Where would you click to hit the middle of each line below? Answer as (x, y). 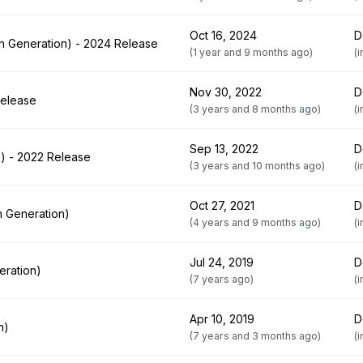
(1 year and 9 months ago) (251, 52)
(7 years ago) (222, 279)
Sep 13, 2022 (224, 149)
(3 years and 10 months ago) (257, 166)
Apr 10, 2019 (222, 319)
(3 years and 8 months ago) (255, 109)
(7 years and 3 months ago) (255, 336)
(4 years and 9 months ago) (255, 222)
